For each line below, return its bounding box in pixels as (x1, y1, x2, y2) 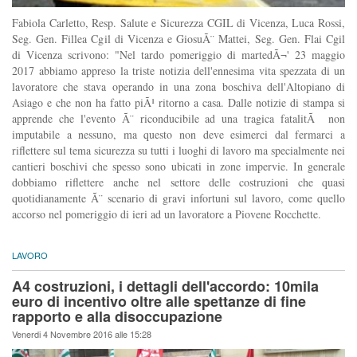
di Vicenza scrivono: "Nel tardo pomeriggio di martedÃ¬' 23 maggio (12, 46, 345, 62)
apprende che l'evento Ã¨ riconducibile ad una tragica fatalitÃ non (12, 110, 345, 126)
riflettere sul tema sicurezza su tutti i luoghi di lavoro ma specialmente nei (12, 142, 345, 158)
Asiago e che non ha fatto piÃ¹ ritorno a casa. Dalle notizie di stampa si (12, 94, 345, 110)
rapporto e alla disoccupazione (12, 305, 222, 327)
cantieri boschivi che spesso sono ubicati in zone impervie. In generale (12, 158, 345, 174)
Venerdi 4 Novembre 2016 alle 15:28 (12, 327, 151, 340)
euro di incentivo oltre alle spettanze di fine (12, 290, 306, 312)
